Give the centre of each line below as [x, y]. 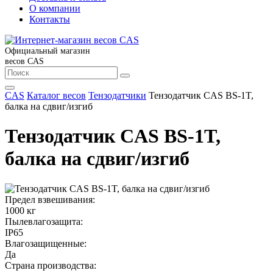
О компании [55, 8]
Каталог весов [56, 95]
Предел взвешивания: [50, 199]
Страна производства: [51, 265]
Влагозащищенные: [46, 243]
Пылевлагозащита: [44, 221]
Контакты [50, 19]
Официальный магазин [48, 51]
